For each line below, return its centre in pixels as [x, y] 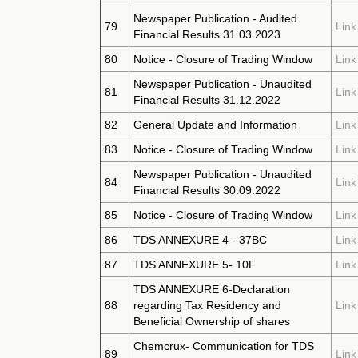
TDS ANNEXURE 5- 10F [195, 265]
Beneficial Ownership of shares [212, 321]
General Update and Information [215, 125]
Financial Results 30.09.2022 [207, 190]
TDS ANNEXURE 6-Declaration [212, 289]
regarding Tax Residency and [207, 305]
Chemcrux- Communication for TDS [224, 346]
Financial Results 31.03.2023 [207, 34]
